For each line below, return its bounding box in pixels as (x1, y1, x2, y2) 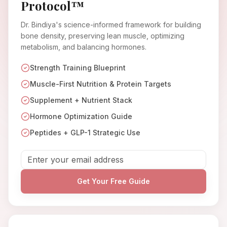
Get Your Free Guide (77, 177, 150, 186)
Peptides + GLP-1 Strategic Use (30, 128, 140, 137)
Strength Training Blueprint (30, 63, 126, 72)
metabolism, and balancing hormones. (21, 43, 146, 52)
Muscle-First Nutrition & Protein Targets (30, 80, 171, 89)
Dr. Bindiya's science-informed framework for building (21, 20, 201, 29)
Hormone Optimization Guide (30, 112, 132, 121)
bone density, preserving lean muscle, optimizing (21, 31, 184, 41)
